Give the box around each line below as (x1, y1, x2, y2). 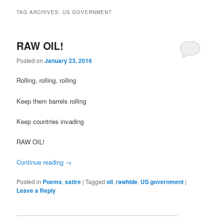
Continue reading (16, 157, 66, 167)
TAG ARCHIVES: (16, 8, 63, 15)
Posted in (16, 177, 42, 186)
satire (65, 177, 81, 186)
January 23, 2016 (45, 56, 93, 65)
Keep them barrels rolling (16, 96, 87, 106)
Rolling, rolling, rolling (16, 76, 77, 85)
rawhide (116, 177, 138, 186)
